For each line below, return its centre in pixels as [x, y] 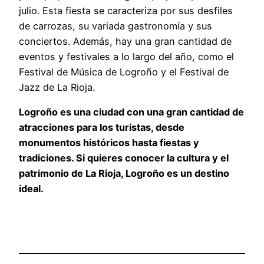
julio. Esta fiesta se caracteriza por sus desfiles [126, 10]
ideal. [31, 188]
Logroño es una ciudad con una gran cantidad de [131, 112]
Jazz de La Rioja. [57, 87]
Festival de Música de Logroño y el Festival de [124, 72]
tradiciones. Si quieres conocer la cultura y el [124, 158]
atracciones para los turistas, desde [102, 127]
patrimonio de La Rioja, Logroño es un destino [124, 173]
